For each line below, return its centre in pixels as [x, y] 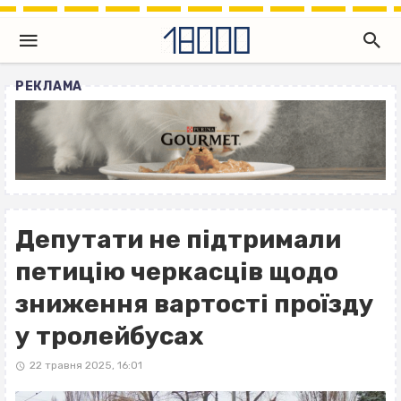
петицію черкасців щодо [177, 272]
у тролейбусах [109, 337]
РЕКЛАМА [49, 86]
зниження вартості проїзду [195, 304]
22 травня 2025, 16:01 [85, 366]
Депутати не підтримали [178, 240]
